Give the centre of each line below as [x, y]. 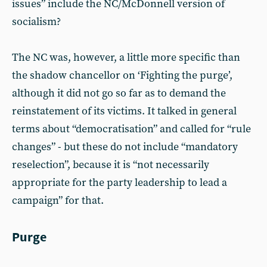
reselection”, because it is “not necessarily [111, 165]
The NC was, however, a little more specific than [126, 58]
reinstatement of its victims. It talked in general [124, 111]
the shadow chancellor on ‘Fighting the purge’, [122, 75]
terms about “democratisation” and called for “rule [131, 129]
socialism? [36, 22]
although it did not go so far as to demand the [119, 93]
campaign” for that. [58, 201]
